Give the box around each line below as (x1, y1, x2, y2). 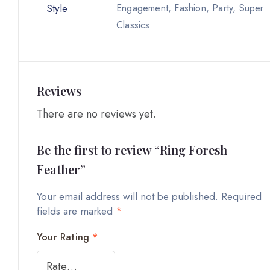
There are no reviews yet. (37, 106, 156, 122)
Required (221, 189, 262, 204)
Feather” (37, 161, 86, 178)
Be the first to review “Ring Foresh (37, 142, 227, 159)
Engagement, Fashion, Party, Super (116, 1, 264, 16)
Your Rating (37, 230, 93, 245)
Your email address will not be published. (37, 189, 218, 204)
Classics (116, 18, 150, 33)
